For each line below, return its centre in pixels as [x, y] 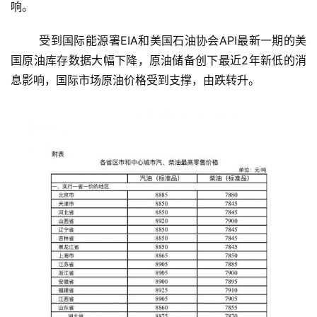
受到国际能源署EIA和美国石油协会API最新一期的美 [25, 41]
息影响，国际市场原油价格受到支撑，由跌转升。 [135, 80]
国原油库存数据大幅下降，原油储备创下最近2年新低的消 [158, 60]
